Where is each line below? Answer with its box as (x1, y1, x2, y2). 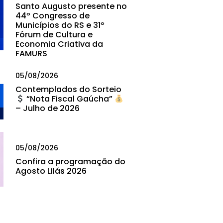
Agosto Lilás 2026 (15, 165, 87, 177)
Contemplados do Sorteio (15, 84, 121, 96)
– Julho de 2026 (15, 103, 80, 114)
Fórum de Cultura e (15, 28, 93, 40)
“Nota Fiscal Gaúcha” (24, 93, 115, 105)
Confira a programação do (15, 155, 125, 167)
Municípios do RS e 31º (15, 19, 105, 31)
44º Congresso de (15, 9, 90, 21)
